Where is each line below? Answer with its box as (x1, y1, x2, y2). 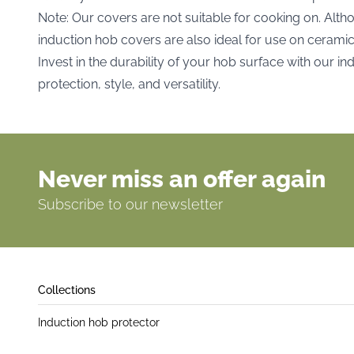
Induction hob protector (38, 315, 160, 329)
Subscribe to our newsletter (38, 195, 223, 213)
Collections (38, 283, 96, 296)
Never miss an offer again (38, 164, 326, 193)
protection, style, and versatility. (38, 76, 220, 92)
